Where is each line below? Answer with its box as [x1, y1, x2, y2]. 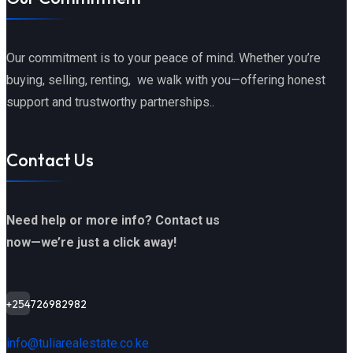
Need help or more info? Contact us [6, 212, 220, 228]
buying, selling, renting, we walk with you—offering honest [6, 72, 325, 88]
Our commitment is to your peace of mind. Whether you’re [6, 50, 321, 66]
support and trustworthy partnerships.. [6, 95, 214, 110]
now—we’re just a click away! [6, 234, 176, 250]
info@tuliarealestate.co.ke [6, 336, 149, 351]
